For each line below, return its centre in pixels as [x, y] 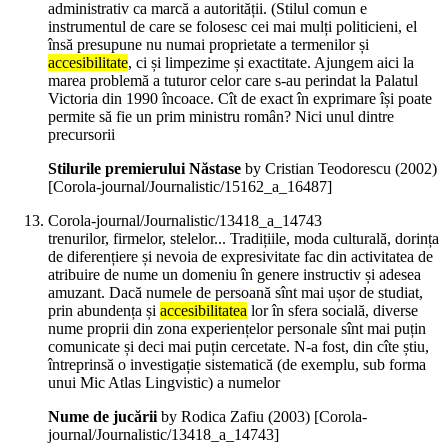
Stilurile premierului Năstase [144, 169]
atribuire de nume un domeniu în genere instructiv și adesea [234, 275]
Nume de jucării [102, 417]
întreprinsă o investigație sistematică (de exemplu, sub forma [237, 365]
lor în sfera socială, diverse [332, 311]
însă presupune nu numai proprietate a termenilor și [208, 45]
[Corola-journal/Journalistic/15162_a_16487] [190, 187]
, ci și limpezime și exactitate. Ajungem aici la [271, 63]
